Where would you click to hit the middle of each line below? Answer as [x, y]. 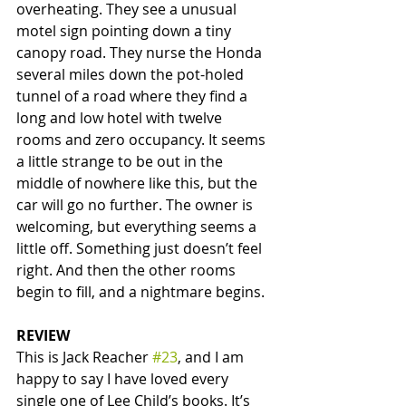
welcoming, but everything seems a [138, 227]
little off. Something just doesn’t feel [141, 249]
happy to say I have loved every [124, 379]
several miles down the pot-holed [132, 75]
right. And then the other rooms [128, 271]
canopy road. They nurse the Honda [141, 53]
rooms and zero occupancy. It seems [143, 140]
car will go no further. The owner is [136, 205]
